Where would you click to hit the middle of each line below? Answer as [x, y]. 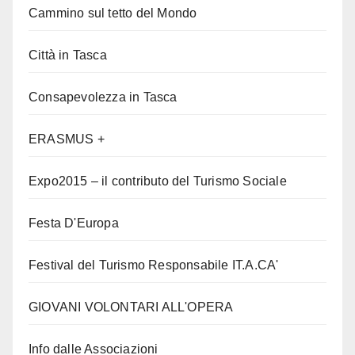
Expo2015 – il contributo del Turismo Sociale [158, 181]
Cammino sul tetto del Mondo [113, 13]
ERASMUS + [67, 139]
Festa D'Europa [74, 223]
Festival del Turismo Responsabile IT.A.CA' [154, 265]
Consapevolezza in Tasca [103, 97]
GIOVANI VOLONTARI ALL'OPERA [131, 307]
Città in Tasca [68, 55]
